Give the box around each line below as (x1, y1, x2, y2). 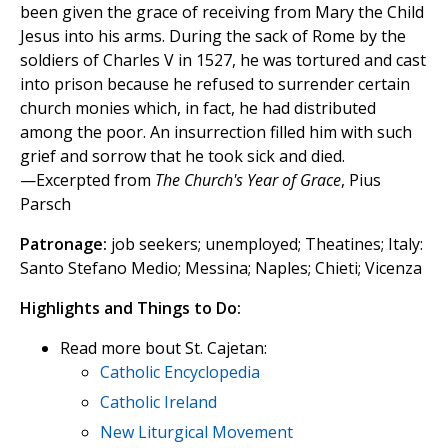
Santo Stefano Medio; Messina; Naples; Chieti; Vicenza (20, 256, 422, 279)
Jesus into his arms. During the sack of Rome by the (20, 24, 406, 47)
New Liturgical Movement (100, 420, 293, 443)
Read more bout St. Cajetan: (60, 336, 267, 359)
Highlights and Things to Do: (20, 296, 241, 319)
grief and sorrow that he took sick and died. (20, 144, 345, 167)
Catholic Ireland (100, 390, 217, 413)
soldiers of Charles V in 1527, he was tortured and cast (20, 48, 426, 71)
